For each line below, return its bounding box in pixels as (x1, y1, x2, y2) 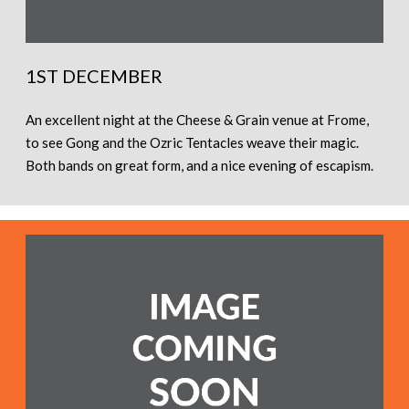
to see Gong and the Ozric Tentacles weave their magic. (26, 134, 359, 152)
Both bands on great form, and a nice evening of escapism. (26, 157, 373, 174)
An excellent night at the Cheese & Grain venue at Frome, (26, 111, 369, 129)
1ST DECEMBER (26, 65, 163, 88)
